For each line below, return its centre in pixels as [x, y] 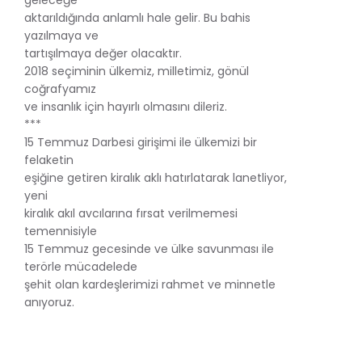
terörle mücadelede [81, 266]
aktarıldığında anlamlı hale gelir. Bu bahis [137, 17]
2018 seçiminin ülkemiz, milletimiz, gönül [137, 71]
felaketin [49, 160]
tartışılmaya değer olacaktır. [103, 53]
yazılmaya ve [61, 35]
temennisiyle [61, 231]
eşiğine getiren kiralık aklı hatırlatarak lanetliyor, [156, 177]
